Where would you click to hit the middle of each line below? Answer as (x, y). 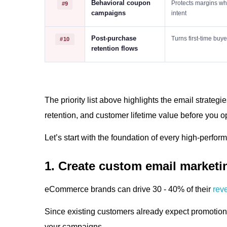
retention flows (115, 48)
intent (179, 13)
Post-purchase (114, 38)
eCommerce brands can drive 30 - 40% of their (128, 189)
